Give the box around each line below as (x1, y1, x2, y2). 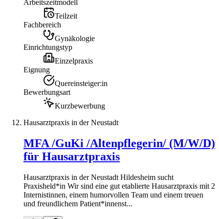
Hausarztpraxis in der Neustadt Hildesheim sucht (23, 173, 174, 181)
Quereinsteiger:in (55, 79, 108, 88)
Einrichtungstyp (23, 43, 72, 51)
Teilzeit (55, 11, 77, 20)
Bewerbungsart (23, 88, 70, 96)
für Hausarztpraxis (23, 150, 120, 163)
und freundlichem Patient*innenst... (23, 199, 132, 208)
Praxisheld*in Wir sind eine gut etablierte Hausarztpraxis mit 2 (23, 181, 215, 190)
